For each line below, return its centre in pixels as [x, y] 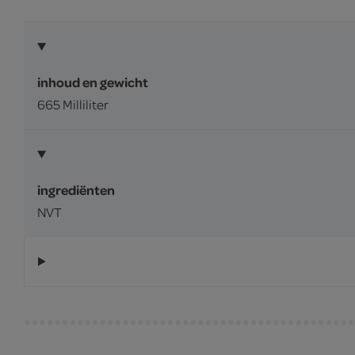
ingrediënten [76, 190]
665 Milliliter [73, 104]
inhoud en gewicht [93, 82]
